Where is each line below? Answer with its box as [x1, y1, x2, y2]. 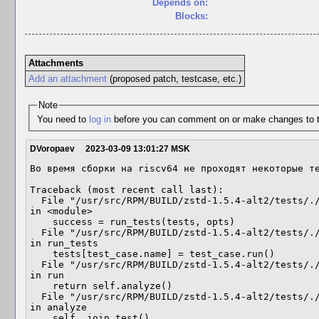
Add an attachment [28, 73, 107, 84]
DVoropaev [30, 144, 75, 154]
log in [88, 113, 111, 125]
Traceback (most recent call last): [30, 184, 224, 195]
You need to [36, 113, 89, 125]
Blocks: [175, 11, 208, 21]
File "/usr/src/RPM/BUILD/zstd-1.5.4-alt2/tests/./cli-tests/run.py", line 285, [30, 259, 41, 270]
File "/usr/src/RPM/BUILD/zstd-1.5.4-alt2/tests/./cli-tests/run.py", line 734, [30, 195, 41, 206]
